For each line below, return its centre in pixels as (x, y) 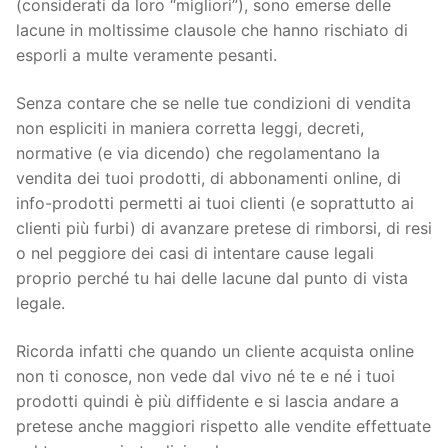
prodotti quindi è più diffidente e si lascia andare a (207, 400)
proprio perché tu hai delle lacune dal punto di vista (212, 278)
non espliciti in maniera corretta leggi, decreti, (190, 128)
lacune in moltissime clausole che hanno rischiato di (212, 30)
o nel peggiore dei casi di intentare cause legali (195, 253)
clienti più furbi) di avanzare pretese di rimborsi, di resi (224, 228)
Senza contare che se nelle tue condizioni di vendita (213, 103)
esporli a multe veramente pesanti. (146, 55)
